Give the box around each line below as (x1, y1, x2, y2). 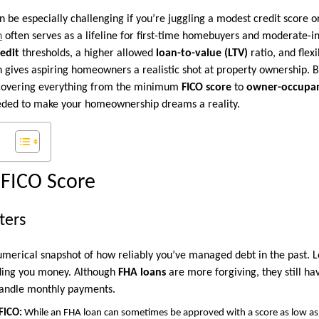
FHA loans (118, 266, 166, 278)
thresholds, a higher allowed (19, 47, 156, 59)
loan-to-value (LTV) (156, 47, 248, 59)
